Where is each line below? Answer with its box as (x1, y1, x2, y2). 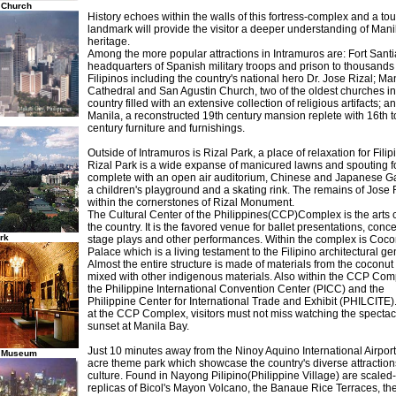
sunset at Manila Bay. (88, 320, 189, 332)
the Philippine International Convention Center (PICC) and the (88, 283, 385, 295)
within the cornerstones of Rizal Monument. (88, 196, 294, 209)
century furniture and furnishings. (88, 122, 245, 134)
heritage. (88, 35, 130, 48)
